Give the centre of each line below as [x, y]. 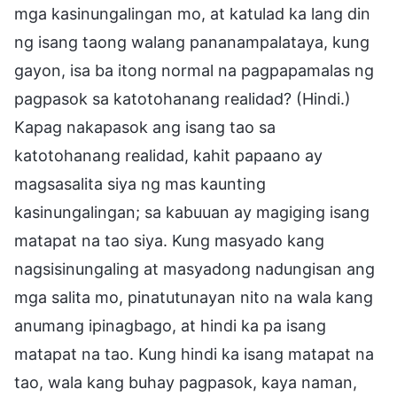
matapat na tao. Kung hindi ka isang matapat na [194, 354]
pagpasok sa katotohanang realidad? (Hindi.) [183, 98]
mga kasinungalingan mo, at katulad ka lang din [192, 13]
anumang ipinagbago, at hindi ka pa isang [170, 325]
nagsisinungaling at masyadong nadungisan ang [195, 269]
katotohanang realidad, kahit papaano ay [168, 155]
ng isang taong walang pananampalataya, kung [192, 42]
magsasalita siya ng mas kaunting [140, 183]
